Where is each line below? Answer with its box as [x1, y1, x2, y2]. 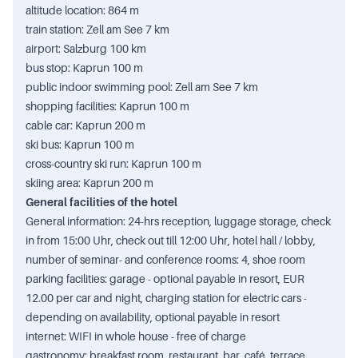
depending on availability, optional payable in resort [26, 311, 280, 324]
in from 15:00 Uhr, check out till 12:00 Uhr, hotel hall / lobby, [26, 234, 316, 247]
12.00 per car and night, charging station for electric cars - [26, 292, 307, 304]
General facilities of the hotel [26, 196, 177, 209]
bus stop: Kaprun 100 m [26, 62, 143, 74]
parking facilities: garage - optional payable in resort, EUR [26, 272, 304, 285]
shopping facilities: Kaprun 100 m [26, 100, 189, 113]
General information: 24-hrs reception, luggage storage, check [26, 215, 331, 228]
